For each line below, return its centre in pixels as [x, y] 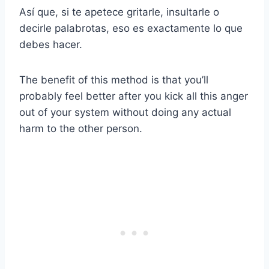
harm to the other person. [81, 128]
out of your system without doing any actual [125, 112]
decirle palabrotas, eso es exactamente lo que [131, 28]
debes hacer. [51, 44]
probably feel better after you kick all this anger [134, 96]
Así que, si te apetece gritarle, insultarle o [119, 12]
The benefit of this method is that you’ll [114, 80]
